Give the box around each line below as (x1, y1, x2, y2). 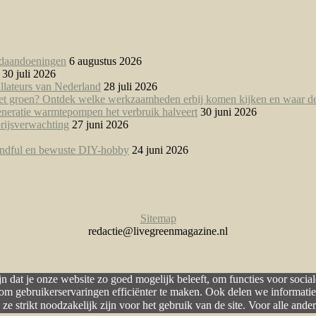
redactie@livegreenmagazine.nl (88, 225, 228, 238)
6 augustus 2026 (69, 54, 142, 67)
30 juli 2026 (2, 67, 56, 80)
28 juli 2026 (104, 80, 157, 92)
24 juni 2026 (132, 143, 188, 156)
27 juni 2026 (72, 118, 128, 130)
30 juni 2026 (200, 105, 257, 118)
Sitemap (140, 212, 176, 225)
